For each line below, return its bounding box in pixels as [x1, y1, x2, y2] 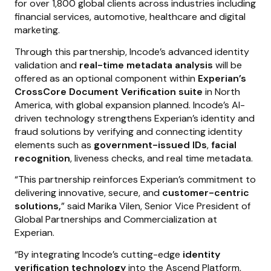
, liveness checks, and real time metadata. [70, 151, 253, 165]
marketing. [15, 23, 60, 36]
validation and [15, 58, 79, 71]
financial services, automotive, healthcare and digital [15, 10, 246, 23]
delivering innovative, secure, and [15, 186, 162, 200]
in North [203, 85, 240, 98]
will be [215, 58, 242, 71]
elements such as [15, 138, 94, 151]
